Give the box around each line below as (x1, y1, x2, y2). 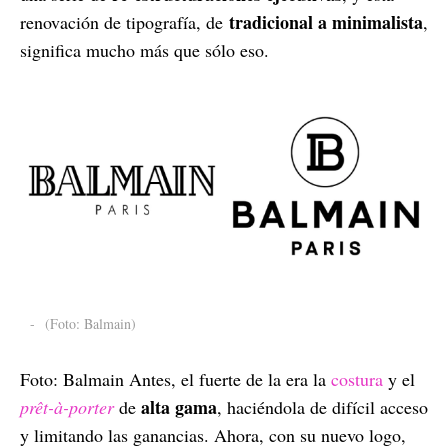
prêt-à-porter (20, 394, 114, 419)
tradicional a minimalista (229, 8, 423, 35)
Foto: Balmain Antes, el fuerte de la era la (20, 366, 331, 391)
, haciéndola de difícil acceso (217, 394, 428, 419)
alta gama (141, 393, 217, 420)
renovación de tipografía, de (20, 9, 229, 34)
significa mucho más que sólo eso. (20, 37, 269, 62)
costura (331, 366, 383, 391)
